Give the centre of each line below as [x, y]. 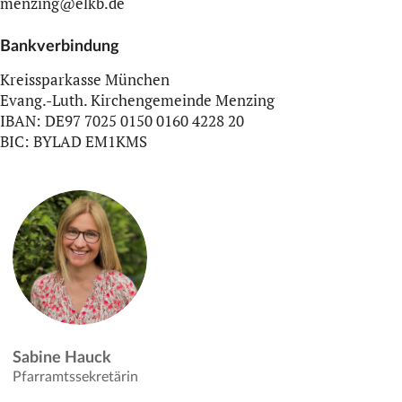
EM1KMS [114, 142]
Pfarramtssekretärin [75, 376]
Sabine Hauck [62, 358]
